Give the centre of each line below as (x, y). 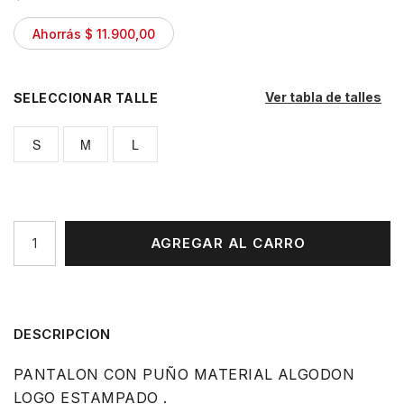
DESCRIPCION (62, 334)
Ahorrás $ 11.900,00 (94, 33)
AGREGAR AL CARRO (228, 243)
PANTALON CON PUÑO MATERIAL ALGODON (184, 374)
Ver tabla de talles (323, 96)
